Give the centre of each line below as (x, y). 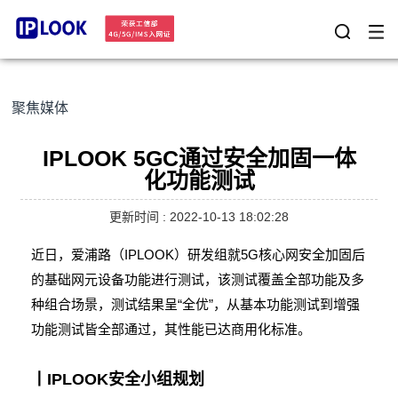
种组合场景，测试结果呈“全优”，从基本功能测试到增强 (196, 304)
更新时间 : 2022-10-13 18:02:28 (199, 217)
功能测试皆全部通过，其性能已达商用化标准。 (171, 329)
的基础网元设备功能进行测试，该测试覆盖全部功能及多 (198, 279)
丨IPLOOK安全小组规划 (123, 379)
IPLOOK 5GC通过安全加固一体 (199, 158)
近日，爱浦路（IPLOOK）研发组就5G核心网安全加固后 (199, 255)
